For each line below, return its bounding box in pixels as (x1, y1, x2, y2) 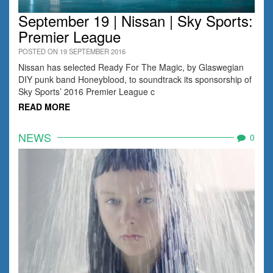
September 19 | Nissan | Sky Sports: (18, 10, 253, 32)
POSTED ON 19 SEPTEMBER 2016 (18, 46, 126, 57)
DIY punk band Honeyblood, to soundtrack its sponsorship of (18, 73, 252, 86)
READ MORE (18, 101, 70, 113)
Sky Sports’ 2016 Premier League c (18, 85, 155, 98)
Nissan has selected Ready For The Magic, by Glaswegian (18, 61, 244, 74)
